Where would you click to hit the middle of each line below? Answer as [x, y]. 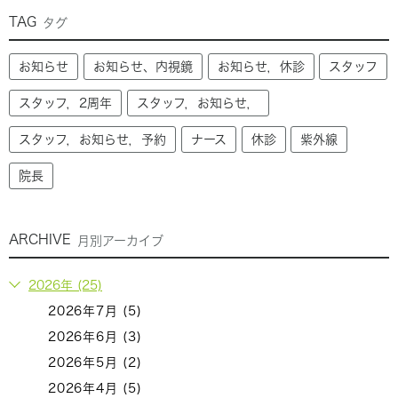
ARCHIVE [40, 239]
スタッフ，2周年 [65, 103]
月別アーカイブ [120, 240]
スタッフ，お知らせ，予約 [92, 139]
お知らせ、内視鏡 [143, 66]
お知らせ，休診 [261, 66]
